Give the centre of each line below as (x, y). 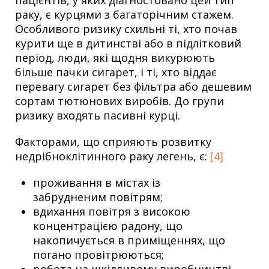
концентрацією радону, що (108, 225)
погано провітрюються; (98, 254)
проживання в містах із (97, 182)
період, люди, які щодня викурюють (115, 57)
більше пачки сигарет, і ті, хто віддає (116, 72)
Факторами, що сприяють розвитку (113, 141)
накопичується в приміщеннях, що (129, 240)
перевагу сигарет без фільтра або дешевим (133, 86)
